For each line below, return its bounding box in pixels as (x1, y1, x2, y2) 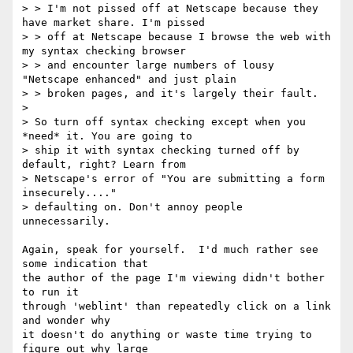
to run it (22, 286, 79, 299)
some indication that (22, 258, 148, 270)
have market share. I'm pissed (22, 17, 205, 29)
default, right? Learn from (22, 158, 192, 171)
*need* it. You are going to (22, 130, 199, 143)
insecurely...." (22, 187, 123, 199)
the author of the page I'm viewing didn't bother (22, 272, 325, 284)
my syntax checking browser (22, 45, 186, 58)
